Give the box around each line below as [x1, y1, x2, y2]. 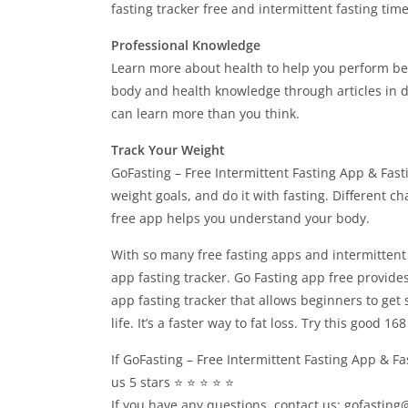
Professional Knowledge [111, 36, 260, 54]
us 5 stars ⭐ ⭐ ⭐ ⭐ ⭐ [111, 373, 234, 391]
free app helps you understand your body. [111, 209, 370, 227]
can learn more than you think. [111, 105, 300, 122]
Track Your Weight [111, 141, 225, 158]
